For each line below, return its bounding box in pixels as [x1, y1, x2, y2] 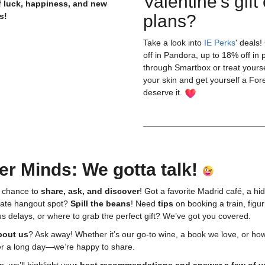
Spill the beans [70, 199, 131, 208]
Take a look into [143, 38, 204, 47]
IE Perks [204, 38, 235, 47]
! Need [131, 199, 158, 208]
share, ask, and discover [41, 186, 140, 196]
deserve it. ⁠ [143, 88, 185, 97]
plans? [143, 11, 196, 31]
